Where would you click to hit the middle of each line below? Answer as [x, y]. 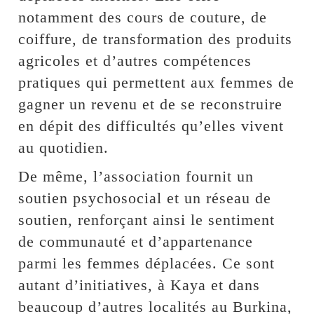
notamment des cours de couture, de [143, 17]
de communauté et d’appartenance [136, 241]
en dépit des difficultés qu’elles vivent [151, 125]
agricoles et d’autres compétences [135, 60]
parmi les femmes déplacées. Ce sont [147, 263]
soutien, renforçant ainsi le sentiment [147, 219]
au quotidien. [64, 147]
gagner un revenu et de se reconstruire [151, 104]
